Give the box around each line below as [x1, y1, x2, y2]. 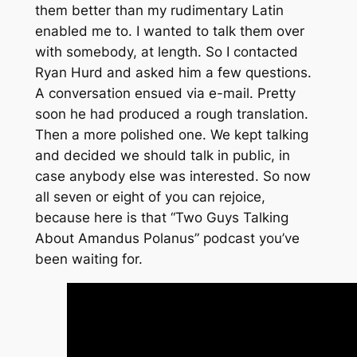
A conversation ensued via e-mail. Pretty [34, 85, 296, 102]
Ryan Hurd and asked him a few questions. [34, 65, 312, 81]
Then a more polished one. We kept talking [34, 127, 308, 143]
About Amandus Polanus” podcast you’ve [34, 230, 300, 247]
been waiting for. [34, 251, 143, 268]
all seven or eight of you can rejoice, [34, 189, 265, 206]
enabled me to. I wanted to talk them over [34, 23, 304, 40]
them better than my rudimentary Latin [34, 2, 284, 19]
